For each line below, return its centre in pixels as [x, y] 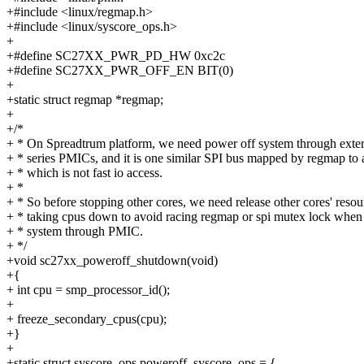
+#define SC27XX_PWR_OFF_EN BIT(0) [120, 71]
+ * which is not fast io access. [84, 173]
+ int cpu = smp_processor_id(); [88, 290]
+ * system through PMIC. [75, 232]
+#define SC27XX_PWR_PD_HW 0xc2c [116, 56]
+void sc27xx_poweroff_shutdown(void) [112, 261]
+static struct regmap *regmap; [85, 100]
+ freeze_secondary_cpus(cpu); [87, 319]
